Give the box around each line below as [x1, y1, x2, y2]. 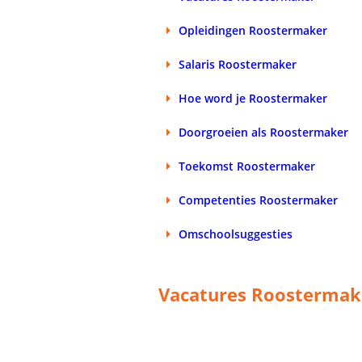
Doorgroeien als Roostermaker [179, 124, 349, 140]
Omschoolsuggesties [179, 225, 293, 242]
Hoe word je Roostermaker [179, 90, 328, 106]
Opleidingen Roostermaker [179, 22, 328, 38]
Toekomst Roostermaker [179, 158, 316, 174]
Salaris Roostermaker [179, 56, 297, 72]
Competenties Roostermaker [179, 192, 339, 208]
